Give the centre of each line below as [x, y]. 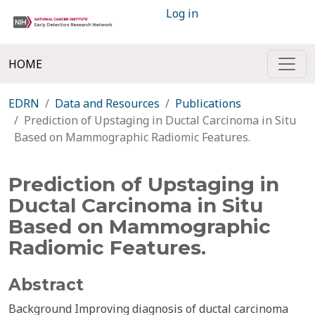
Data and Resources [107, 103]
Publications [208, 103]
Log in [182, 13]
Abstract [46, 285]
